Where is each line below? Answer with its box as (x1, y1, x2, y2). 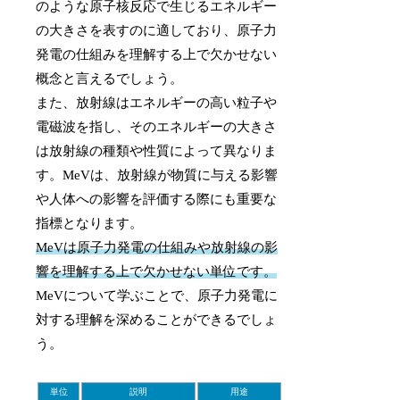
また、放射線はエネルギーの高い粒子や (36, 95, 278, 110)
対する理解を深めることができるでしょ (36, 312, 278, 327)
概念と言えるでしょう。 (36, 71, 184, 86)
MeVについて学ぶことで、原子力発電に (36, 287, 279, 303)
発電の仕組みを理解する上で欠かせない (36, 46, 278, 62)
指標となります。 (36, 215, 144, 230)
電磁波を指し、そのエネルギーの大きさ (36, 119, 278, 134)
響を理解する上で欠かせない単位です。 (36, 263, 278, 279)
